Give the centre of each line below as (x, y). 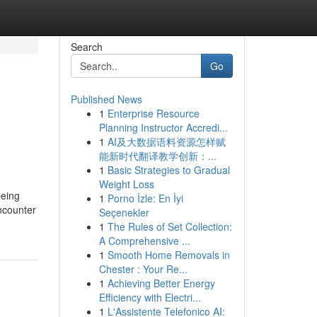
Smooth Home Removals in (168, 255)
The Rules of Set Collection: (169, 226)
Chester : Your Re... (143, 269)
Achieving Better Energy (161, 283)
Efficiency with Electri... (150, 297)
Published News (106, 99)
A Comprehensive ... (144, 241)
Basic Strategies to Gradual (168, 170)
